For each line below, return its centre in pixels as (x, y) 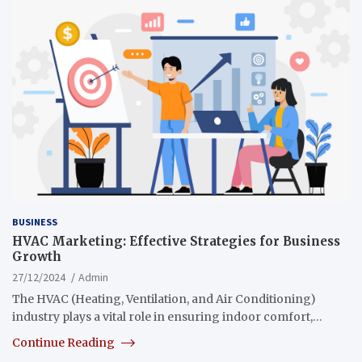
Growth (37, 256)
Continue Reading (65, 342)
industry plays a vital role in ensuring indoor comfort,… (167, 316)
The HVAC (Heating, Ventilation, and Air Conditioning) (164, 299)
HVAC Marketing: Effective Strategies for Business (176, 241)
